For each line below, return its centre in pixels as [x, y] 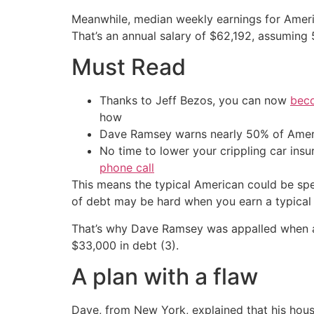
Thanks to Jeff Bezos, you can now [195, 101]
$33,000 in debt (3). [125, 245]
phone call [127, 168]
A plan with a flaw [165, 276]
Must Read [129, 67]
